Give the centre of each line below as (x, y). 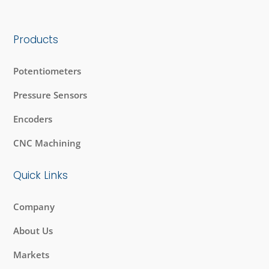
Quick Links (41, 176)
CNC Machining (47, 143)
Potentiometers (47, 71)
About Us (33, 231)
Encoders (33, 119)
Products (36, 40)
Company (34, 207)
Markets (32, 255)
